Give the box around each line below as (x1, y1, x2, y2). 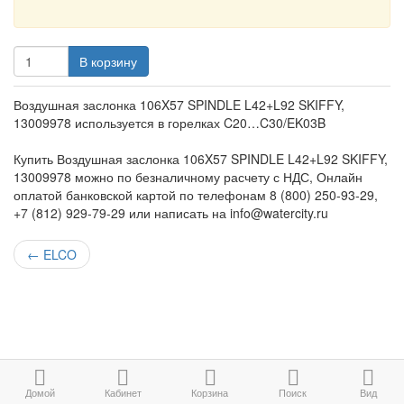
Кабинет (104, 385, 142, 399)
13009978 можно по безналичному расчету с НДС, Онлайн (14, 168, 363, 186)
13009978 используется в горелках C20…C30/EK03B (14, 114, 326, 132)
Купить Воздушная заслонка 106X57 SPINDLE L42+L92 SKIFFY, (14, 150, 388, 168)
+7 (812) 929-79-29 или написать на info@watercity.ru (14, 204, 328, 222)
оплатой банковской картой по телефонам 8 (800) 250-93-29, (14, 186, 378, 204)
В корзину (79, 52, 137, 70)
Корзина (191, 385, 228, 399)
